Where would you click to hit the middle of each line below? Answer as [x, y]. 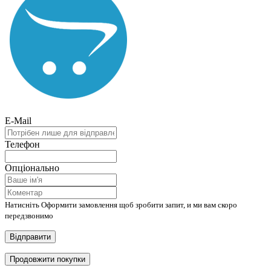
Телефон [22, 145]
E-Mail [18, 121]
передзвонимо [29, 216]
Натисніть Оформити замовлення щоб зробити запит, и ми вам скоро [121, 205]
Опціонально [32, 168]
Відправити [30, 237]
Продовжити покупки [47, 260]
